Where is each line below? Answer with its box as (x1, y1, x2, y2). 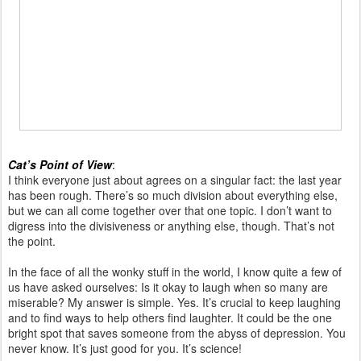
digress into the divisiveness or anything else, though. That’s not (8, 217, 334, 234)
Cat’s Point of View (8, 156, 112, 172)
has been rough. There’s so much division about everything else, (8, 186, 338, 203)
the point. (8, 232, 56, 249)
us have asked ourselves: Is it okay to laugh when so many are (8, 278, 328, 295)
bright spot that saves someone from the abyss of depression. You (8, 324, 346, 341)
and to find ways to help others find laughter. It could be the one (8, 309, 332, 326)
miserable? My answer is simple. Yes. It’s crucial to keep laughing (8, 293, 341, 310)
